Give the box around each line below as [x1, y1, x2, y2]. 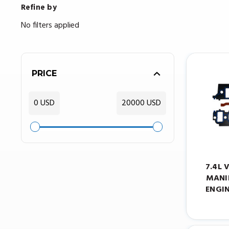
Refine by [20, 2, 57, 14]
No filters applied [20, 19, 79, 33]
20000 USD [121, 97, 161, 110]
